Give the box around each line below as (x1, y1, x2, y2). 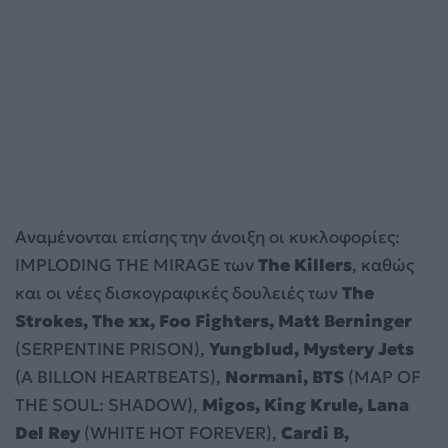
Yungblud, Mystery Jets (209, 338, 414, 361)
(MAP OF (344, 366, 421, 389)
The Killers (258, 254, 352, 277)
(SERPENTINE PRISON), (15, 338, 209, 361)
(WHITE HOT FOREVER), (80, 422, 281, 445)
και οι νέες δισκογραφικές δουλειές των (15, 282, 342, 305)
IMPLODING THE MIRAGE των (15, 254, 258, 277)
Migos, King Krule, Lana (202, 394, 409, 417)
